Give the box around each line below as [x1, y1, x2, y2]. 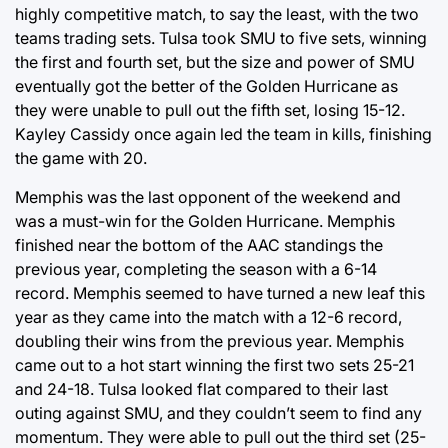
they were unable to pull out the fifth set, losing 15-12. [15, 100, 405, 121]
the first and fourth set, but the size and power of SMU [15, 52, 415, 73]
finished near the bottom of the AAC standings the [15, 235, 383, 256]
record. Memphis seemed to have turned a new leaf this [15, 283, 425, 304]
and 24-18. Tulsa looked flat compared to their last [15, 379, 388, 400]
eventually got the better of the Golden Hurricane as [15, 76, 398, 97]
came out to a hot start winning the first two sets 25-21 [15, 355, 414, 376]
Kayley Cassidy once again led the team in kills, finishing [15, 124, 432, 145]
